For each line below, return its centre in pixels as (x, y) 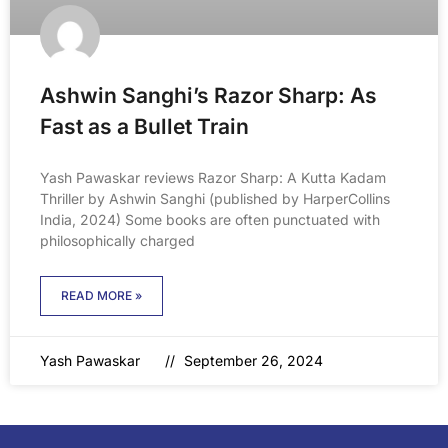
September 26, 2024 (251, 360)
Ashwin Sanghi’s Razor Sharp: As (208, 95)
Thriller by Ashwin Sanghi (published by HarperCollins (215, 198)
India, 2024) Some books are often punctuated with (210, 219)
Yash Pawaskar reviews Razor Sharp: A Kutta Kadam (213, 177)
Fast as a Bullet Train (144, 126)
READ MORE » (101, 295)
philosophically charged (117, 240)
